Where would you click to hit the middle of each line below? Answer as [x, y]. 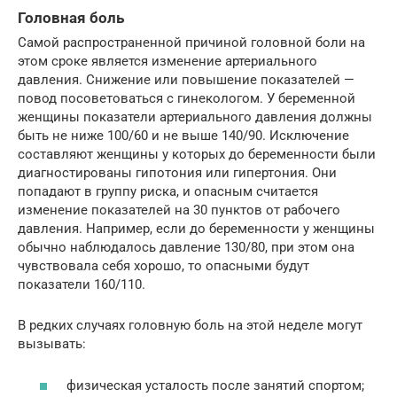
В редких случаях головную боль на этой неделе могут [190, 326]
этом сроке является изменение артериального [167, 62]
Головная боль [71, 19]
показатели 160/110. [82, 285]
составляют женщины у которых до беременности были [197, 155]
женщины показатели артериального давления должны [195, 117]
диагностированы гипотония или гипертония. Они [177, 173]
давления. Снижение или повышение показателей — [186, 80]
